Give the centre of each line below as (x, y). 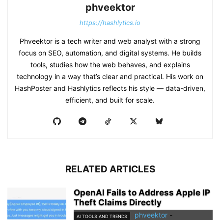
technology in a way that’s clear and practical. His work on (110, 77)
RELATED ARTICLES (110, 169)
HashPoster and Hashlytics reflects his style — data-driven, (110, 88)
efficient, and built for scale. (110, 100)
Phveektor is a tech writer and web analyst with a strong (110, 41)
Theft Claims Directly (118, 203)
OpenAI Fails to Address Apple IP (142, 193)
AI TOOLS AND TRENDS (102, 216)
